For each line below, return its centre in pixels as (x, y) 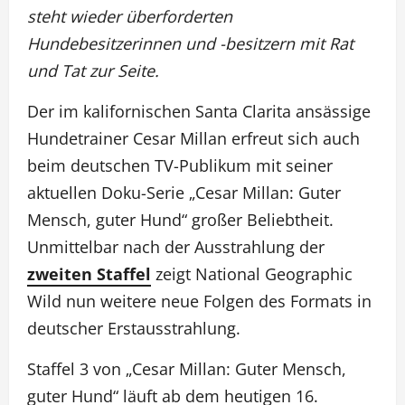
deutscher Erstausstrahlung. (134, 328)
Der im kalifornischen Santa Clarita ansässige (199, 111)
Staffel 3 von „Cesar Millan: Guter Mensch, (187, 369)
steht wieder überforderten (130, 16)
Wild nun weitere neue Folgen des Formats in (199, 301)
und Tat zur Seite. (93, 71)
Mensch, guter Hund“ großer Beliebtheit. (180, 220)
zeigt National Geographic (252, 274)
